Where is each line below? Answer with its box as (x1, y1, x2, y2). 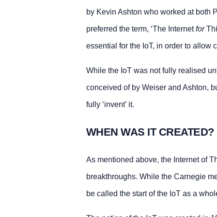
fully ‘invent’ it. (86, 100, 134, 108)
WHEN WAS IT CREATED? (86, 125, 214, 138)
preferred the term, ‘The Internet (86, 24, 196, 33)
